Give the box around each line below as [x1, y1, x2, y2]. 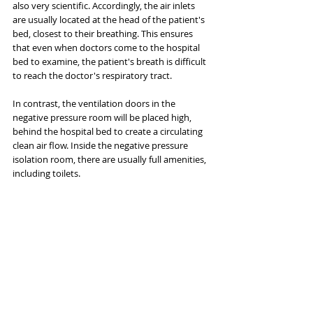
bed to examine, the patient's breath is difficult [13, 54, 208, 68]
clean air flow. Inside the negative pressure [13, 138, 190, 152]
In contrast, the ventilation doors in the [13, 96, 177, 110]
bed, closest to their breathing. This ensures [13, 27, 195, 40]
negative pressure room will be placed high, [13, 110, 194, 124]
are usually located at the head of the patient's [13, 13, 207, 26]
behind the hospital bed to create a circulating [13, 124, 205, 138]
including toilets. [13, 166, 80, 180]
